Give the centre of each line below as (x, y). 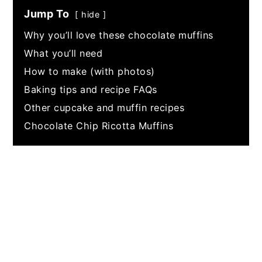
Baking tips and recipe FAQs (91, 89)
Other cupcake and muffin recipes (104, 107)
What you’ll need (63, 53)
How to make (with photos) (89, 71)
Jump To (47, 13)
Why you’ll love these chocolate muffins (119, 35)
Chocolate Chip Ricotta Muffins (99, 125)
